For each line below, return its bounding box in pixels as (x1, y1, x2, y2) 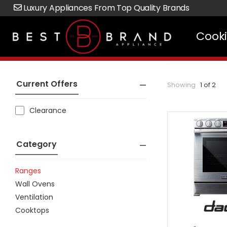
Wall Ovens (15, 179, 55, 189)
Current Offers (16, 78, 78, 90)
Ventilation (15, 192, 53, 202)
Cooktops (15, 205, 49, 215)
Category (16, 138, 57, 150)
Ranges (15, 166, 41, 176)
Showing (167, 80, 196, 90)
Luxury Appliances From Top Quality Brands (21, 2, 190, 14)
